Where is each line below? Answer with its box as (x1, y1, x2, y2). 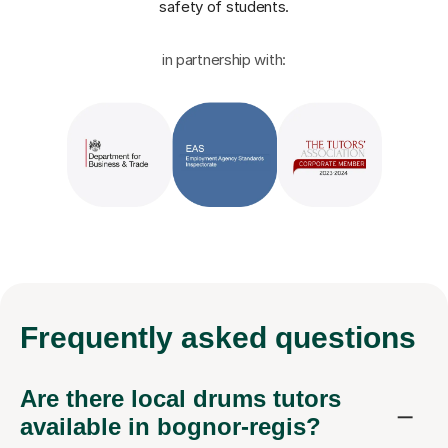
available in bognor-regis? (20, 413, 321, 441)
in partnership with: (162, 50, 286, 70)
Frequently (20, 321, 181, 355)
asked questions (181, 321, 416, 355)
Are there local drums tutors (20, 385, 341, 413)
